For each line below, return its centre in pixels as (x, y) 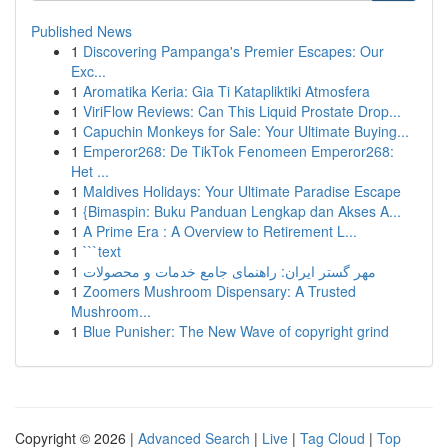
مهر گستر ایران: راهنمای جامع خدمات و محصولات (229, 271)
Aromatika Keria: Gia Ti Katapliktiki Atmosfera (226, 91)
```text (102, 251)
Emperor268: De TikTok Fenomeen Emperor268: (238, 151)
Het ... (90, 171)
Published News (81, 31)
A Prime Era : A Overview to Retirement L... (220, 231)
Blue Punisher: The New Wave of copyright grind (236, 331)
